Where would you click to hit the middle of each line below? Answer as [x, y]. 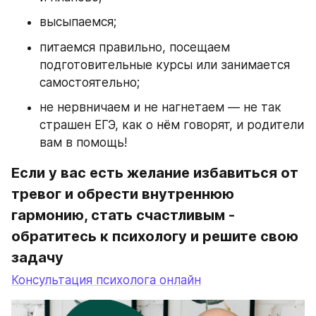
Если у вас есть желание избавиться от [155, 172]
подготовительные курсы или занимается [165, 65]
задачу [37, 257]
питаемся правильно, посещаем [135, 47]
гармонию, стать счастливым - [123, 215]
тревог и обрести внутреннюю [123, 194]
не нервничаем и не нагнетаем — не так [160, 107]
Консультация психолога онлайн [106, 280]
